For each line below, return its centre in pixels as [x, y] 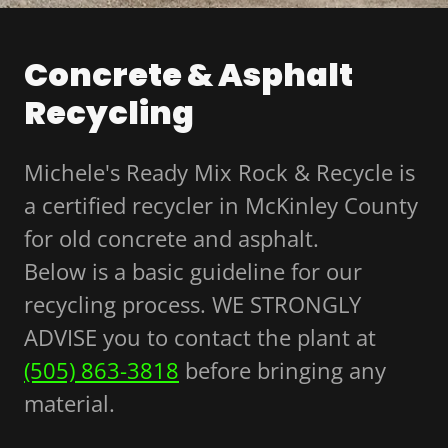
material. [69, 403]
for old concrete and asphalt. [171, 238]
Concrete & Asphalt [188, 75]
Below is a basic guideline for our [193, 271]
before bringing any [282, 370]
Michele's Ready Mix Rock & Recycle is [219, 172]
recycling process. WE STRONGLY [192, 304]
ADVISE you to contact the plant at [200, 337]
